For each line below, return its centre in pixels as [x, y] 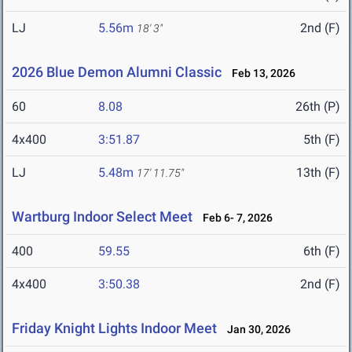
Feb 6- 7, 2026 [234, 218]
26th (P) [318, 107]
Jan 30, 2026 [255, 330]
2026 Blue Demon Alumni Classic [117, 72]
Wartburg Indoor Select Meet [102, 217]
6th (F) [322, 251]
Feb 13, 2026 [260, 73]
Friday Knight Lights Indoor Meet [114, 328]
